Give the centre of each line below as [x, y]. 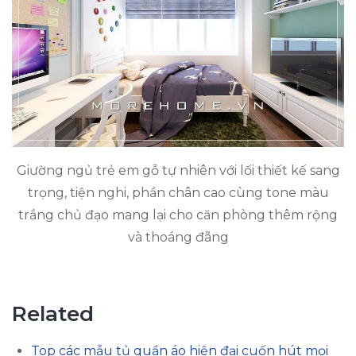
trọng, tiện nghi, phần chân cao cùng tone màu [178, 192]
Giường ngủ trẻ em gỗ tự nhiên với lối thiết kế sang [178, 170]
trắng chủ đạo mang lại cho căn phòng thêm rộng [178, 215]
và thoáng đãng [178, 237]
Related [53, 313]
